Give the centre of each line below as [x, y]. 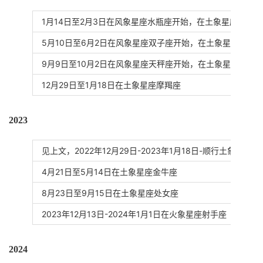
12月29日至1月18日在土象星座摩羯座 [111, 85]
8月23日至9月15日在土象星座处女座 [110, 193]
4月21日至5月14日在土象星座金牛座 [109, 172]
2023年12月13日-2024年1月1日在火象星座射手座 [134, 214]
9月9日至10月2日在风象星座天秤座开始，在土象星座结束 [149, 64]
